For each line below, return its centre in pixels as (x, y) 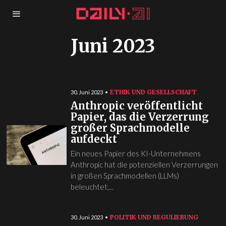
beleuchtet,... (92, 187)
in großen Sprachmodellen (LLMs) (125, 176)
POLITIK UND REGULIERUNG (154, 217)
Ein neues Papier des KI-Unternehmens (135, 153)
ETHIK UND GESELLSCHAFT (153, 92)
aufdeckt (94, 139)
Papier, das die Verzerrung (139, 117)
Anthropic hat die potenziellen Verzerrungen (144, 164)
